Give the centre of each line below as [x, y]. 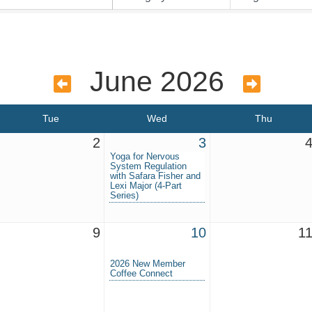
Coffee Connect [141, 274]
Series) [124, 196]
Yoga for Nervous [145, 157]
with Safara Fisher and [155, 176]
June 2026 [157, 82]
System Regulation [148, 166]
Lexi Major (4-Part [146, 186]
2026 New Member [148, 264]
